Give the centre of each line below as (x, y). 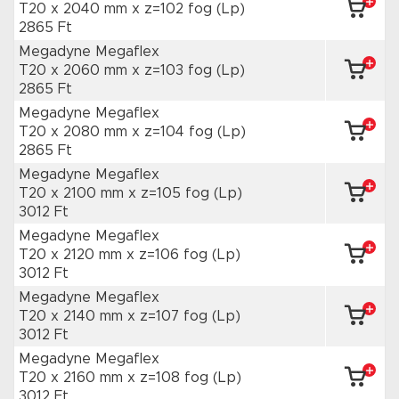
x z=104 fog (175, 132)
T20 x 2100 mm (73, 193)
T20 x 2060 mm (75, 70)
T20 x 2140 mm (73, 316)
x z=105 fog (171, 193)
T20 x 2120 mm (73, 255)
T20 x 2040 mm (75, 9)
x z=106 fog (169, 255)
